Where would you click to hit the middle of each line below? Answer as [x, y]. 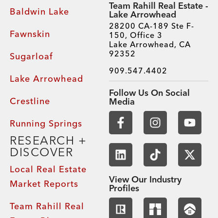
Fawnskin [30, 34]
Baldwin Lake [39, 12]
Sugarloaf [31, 56]
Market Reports [44, 184]
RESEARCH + [48, 141]
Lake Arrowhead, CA [150, 45]
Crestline [30, 101]
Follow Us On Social [149, 93]
